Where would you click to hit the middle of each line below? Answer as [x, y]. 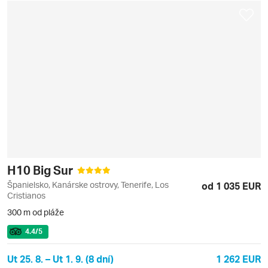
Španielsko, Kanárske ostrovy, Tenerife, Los [88, 184]
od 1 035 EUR [231, 185]
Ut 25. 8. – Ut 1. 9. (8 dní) [60, 258]
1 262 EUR [238, 258]
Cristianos [26, 195]
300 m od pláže [36, 212]
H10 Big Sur [41, 170]
